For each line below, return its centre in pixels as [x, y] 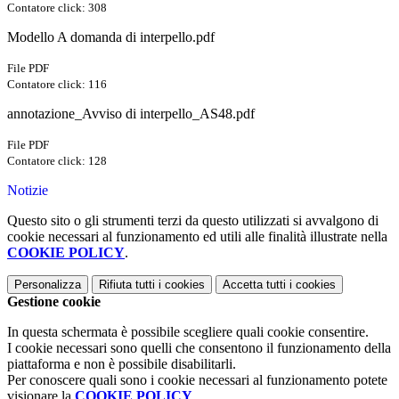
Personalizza [48, 285]
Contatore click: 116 [57, 85]
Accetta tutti [254, 285]
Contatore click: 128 [57, 161]
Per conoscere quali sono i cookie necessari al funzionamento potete [197, 380]
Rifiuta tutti [127, 285]
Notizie [28, 191]
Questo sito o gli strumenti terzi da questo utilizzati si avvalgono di [193, 221]
